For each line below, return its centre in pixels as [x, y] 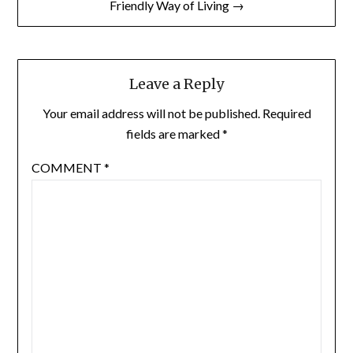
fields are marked [174, 134]
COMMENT [67, 168]
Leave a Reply [176, 84]
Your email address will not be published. [151, 113]
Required [286, 113]
